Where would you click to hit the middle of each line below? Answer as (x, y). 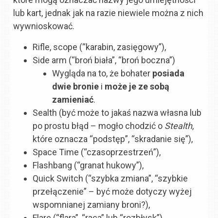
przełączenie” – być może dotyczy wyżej (112, 191)
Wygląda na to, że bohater (102, 73)
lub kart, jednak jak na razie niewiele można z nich (109, 13)
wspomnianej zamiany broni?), (91, 205)
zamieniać (73, 100)
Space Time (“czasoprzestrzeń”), (97, 152)
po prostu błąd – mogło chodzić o (99, 126)
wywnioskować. (44, 26)
